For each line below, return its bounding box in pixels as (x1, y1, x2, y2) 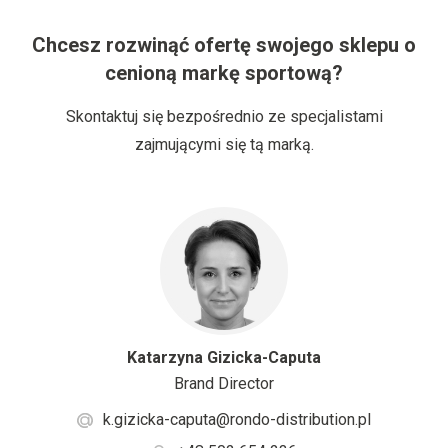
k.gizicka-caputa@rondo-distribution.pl (103, 410, 371, 430)
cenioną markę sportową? (105, 61, 343, 86)
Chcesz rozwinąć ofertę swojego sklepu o (32, 33, 416, 58)
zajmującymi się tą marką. (134, 135, 314, 155)
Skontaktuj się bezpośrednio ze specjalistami (65, 107, 383, 127)
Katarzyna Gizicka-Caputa (127, 348, 321, 368)
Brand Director (174, 374, 274, 394)
